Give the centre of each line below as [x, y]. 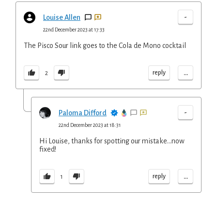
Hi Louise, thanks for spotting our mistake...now [112, 141]
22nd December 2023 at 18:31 [90, 125]
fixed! [48, 149]
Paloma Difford [83, 113]
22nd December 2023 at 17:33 [74, 30]
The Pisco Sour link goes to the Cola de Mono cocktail [105, 46]
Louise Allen [62, 17]
